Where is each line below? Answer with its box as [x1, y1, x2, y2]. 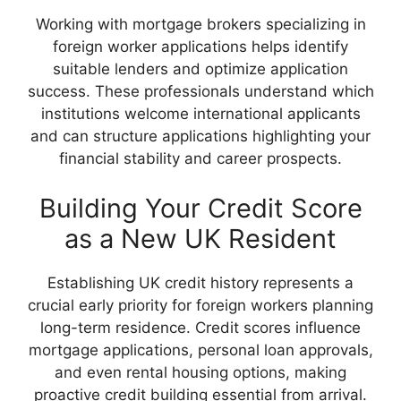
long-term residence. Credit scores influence [40, 318, 361, 337]
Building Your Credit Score [38, 192, 363, 224]
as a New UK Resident [64, 222, 337, 254]
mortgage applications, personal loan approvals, [28, 340, 373, 359]
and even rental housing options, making [55, 363, 346, 381]
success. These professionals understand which [27, 82, 374, 101]
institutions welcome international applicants [40, 105, 361, 124]
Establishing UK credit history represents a [47, 273, 354, 292]
